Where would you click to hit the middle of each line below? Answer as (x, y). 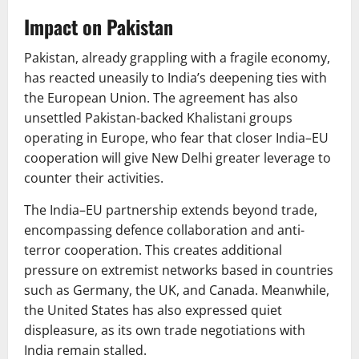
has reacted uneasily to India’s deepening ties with (175, 78)
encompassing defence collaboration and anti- (164, 230)
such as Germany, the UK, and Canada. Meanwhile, (177, 290)
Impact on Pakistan (99, 27)
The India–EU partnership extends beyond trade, (171, 210)
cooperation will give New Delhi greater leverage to (177, 158)
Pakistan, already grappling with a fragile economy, (177, 58)
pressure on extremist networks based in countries (179, 270)
